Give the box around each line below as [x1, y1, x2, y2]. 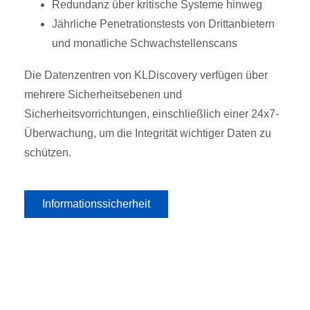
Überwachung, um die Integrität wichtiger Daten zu [24, 127, 271, 139]
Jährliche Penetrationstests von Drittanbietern [52, 17, 275, 30]
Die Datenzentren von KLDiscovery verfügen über [24, 69, 268, 81]
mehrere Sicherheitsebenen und [24, 88, 182, 100]
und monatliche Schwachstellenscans [52, 37, 237, 49]
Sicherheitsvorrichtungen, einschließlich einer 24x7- [24, 107, 279, 120]
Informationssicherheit [42, 197, 150, 210]
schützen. [24, 146, 71, 158]
